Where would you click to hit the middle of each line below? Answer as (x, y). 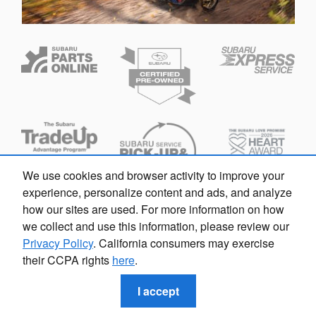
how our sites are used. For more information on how (153, 209)
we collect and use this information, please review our (156, 226)
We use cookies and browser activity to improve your (153, 175)
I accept (158, 291)
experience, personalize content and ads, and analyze (157, 192)
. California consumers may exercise (184, 243)
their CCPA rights (67, 260)
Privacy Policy (58, 243)
